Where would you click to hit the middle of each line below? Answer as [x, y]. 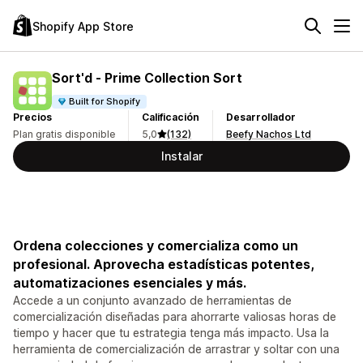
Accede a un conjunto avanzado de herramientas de [152, 300]
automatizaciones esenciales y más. [130, 283]
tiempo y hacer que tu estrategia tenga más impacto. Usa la [171, 333]
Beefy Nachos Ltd [269, 134]
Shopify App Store [83, 26]
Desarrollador [261, 117]
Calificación [171, 117]
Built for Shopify [105, 101]
